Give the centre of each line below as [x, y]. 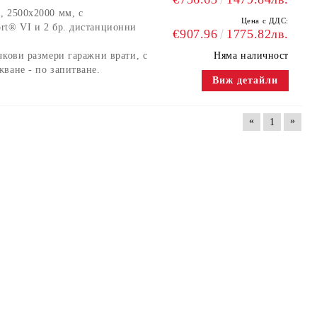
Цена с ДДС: [265, 21]
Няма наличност [251, 56]
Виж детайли [245, 81]
